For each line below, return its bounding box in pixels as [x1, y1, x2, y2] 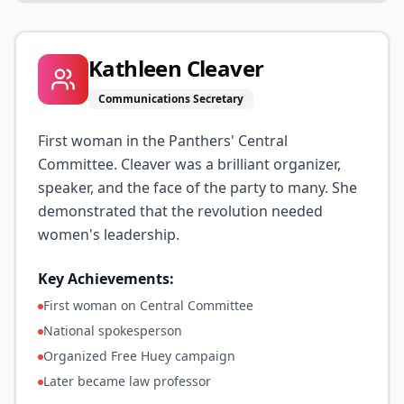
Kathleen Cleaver [88, 53, 264, 83]
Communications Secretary [98, 91, 243, 106]
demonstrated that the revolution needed [38, 201, 323, 221]
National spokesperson [43, 322, 182, 339]
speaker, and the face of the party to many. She [38, 178, 357, 197]
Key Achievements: [38, 269, 174, 289]
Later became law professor [43, 372, 211, 390]
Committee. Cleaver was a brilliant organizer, [38, 154, 341, 174]
